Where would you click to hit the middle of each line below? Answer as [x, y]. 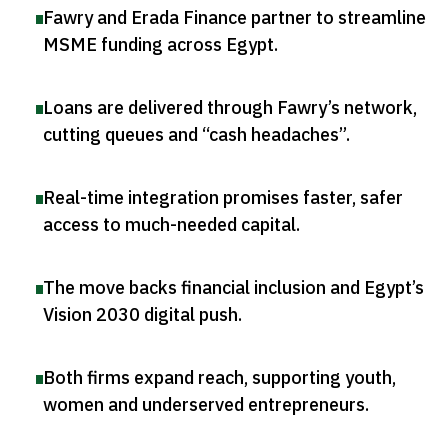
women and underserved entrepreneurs [204, 405]
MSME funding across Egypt [158, 45]
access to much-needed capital [169, 225]
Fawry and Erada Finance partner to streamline [234, 18]
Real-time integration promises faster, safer [223, 198]
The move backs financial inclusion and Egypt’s [233, 288]
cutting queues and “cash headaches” [194, 135]
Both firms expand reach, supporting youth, [219, 378]
